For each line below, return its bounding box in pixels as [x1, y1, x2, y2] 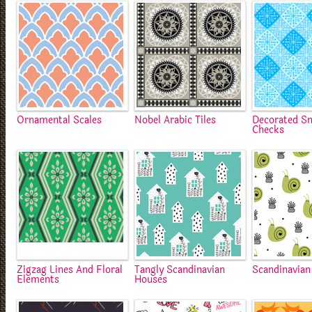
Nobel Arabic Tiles [134, 111, 217, 128]
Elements [17, 271, 59, 288]
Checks [252, 121, 285, 138]
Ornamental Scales [17, 111, 102, 128]
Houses [134, 271, 168, 288]
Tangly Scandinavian [134, 261, 226, 278]
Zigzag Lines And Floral [17, 261, 123, 278]
